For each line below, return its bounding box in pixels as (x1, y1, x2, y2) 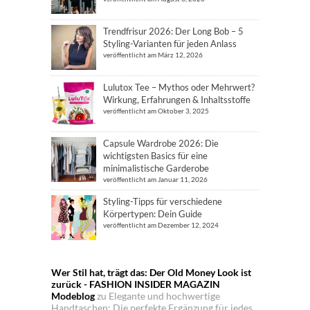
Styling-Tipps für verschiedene (103, 196, 222, 208)
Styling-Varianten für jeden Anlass (103, 38, 237, 50)
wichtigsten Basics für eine (103, 150, 208, 162)
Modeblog (51, 290, 95, 302)
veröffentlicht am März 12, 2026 (103, 51, 203, 60)
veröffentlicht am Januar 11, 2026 (103, 175, 208, 184)
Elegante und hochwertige (109, 290, 220, 302)
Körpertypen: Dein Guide (103, 208, 202, 220)
